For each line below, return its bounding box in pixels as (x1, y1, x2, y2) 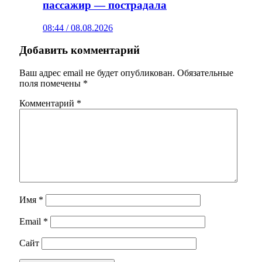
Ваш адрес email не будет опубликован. (19, 67, 175, 78)
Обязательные (177, 67, 233, 78)
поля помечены (19, 78, 83, 88)
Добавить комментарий (19, 44, 140, 57)
